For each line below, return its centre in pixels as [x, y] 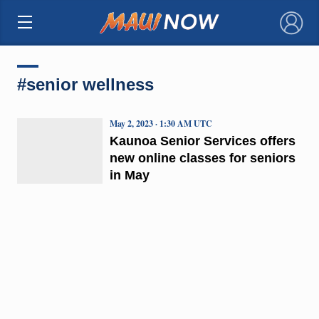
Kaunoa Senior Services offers [202, 141]
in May [129, 175]
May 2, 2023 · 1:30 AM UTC [161, 123]
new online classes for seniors [202, 158]
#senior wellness [85, 84]
